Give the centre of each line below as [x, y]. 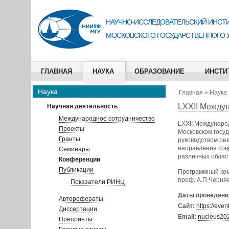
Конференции [79, 159]
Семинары [74, 149]
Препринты [75, 219]
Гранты [69, 139]
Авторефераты [81, 199]
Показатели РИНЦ [97, 182]
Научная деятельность [82, 106]
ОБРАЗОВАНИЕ [159, 71]
